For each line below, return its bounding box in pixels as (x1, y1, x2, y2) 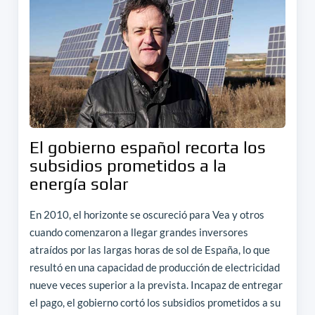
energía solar (29, 174, 128, 193)
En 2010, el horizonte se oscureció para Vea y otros (29, 207, 264, 221)
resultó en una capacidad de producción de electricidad (29, 260, 280, 274)
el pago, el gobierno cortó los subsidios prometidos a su (29, 295, 281, 309)
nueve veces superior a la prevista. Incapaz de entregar (29, 278, 283, 291)
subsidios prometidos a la (29, 155, 226, 175)
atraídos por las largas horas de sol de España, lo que (29, 243, 270, 256)
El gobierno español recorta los (29, 137, 266, 157)
